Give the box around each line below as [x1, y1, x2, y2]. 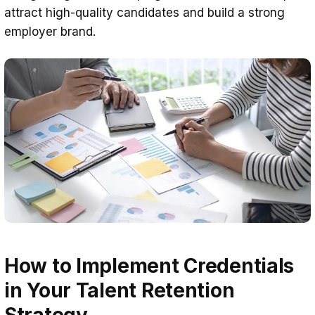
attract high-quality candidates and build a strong [4, 5, 285, 20]
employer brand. [4, 24, 96, 39]
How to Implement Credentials [4, 253, 295, 278]
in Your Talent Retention [4, 278, 235, 302]
